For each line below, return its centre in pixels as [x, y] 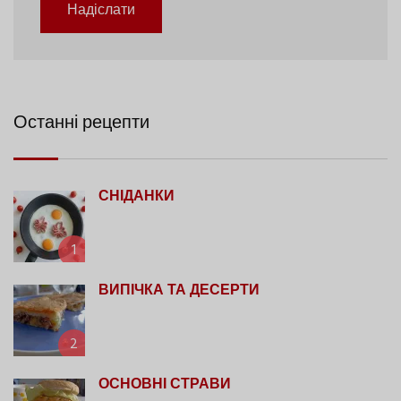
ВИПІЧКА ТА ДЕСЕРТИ [179, 291]
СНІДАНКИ [137, 197]
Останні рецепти [81, 124]
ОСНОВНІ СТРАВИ [165, 385]
